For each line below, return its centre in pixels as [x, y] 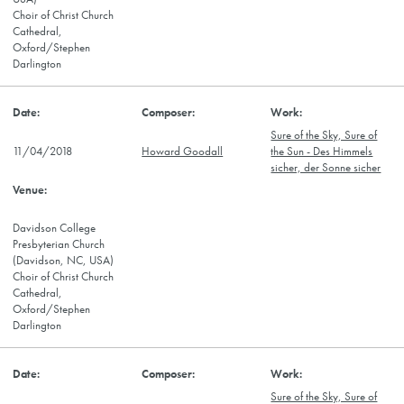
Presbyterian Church [59, 245]
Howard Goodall [183, 151]
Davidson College [54, 229]
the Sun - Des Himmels [322, 151]
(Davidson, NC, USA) [63, 261]
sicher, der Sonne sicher [326, 167]
